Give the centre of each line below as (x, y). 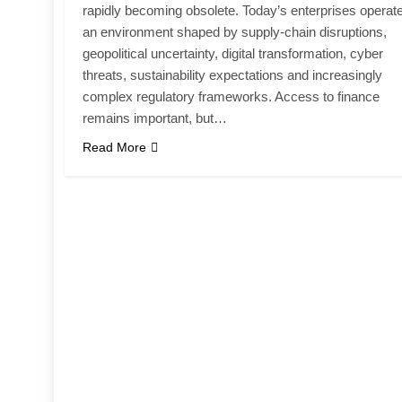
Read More (114, 147)
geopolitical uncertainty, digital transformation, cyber (233, 53)
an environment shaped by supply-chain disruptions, (235, 31)
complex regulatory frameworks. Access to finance (231, 96)
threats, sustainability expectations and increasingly (232, 74)
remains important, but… (155, 118)
